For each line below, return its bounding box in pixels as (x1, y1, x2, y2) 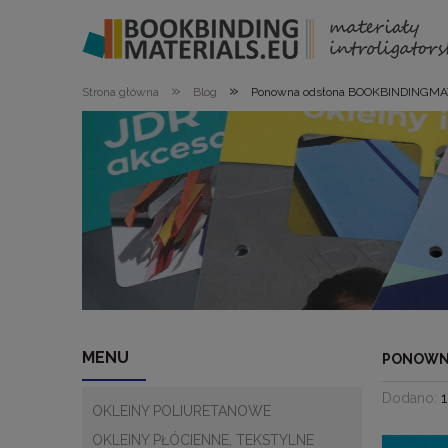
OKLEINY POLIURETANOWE (92, 403, 271, 420)
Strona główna (82, 85, 159, 99)
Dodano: (382, 390, 441, 407)
